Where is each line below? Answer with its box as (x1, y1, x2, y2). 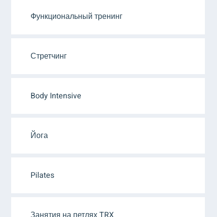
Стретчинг (31, 50, 67, 62)
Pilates (31, 170, 54, 181)
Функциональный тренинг (31, 11, 123, 22)
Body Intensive (31, 90, 81, 102)
